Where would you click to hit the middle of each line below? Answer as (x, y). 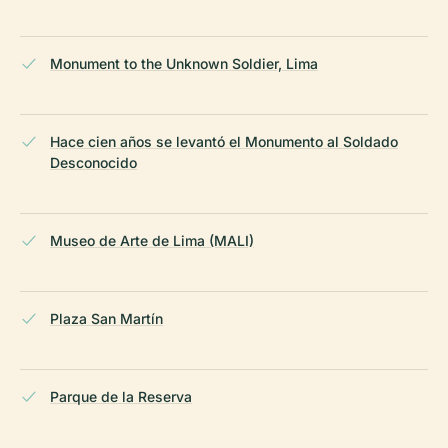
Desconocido (93, 162)
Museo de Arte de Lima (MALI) (152, 240)
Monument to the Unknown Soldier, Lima (184, 63)
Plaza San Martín (106, 318)
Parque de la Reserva (121, 396)
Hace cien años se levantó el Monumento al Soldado (224, 141)
